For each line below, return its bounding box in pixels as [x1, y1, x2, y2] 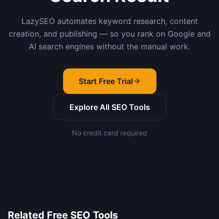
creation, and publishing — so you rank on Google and [8, 28, 211, 39]
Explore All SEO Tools [69, 102, 150, 112]
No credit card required [72, 128, 147, 137]
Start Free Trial [78, 76, 133, 86]
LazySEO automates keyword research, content [21, 16, 198, 26]
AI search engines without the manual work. [29, 41, 190, 51]
